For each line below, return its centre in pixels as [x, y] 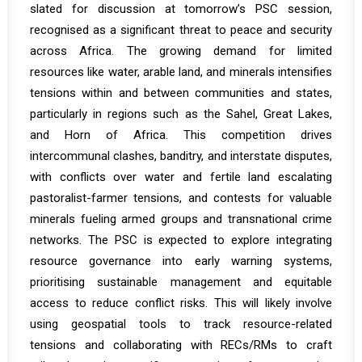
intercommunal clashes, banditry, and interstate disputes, [181, 156]
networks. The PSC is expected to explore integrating [181, 240]
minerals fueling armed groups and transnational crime [181, 219]
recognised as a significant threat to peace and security [181, 30]
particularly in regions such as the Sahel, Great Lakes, [181, 114]
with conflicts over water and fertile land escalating [181, 177]
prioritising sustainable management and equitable [181, 282]
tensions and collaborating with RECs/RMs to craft [181, 345]
